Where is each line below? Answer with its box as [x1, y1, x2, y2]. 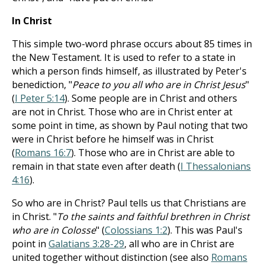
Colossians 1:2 [105, 224, 167, 237]
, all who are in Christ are [124, 237, 234, 250]
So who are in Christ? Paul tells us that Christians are [12, 196, 246, 209]
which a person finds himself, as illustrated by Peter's [12, 64, 247, 77]
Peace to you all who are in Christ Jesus [72, 78, 245, 91]
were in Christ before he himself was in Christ [12, 132, 214, 146]
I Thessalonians [180, 160, 251, 173]
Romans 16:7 [15, 146, 71, 159]
